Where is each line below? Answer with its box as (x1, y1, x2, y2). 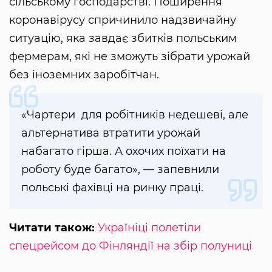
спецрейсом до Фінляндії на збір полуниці (9, 239, 252, 253)
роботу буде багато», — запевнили (21, 162, 219, 176)
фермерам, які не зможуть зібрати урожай (9, 49, 250, 63)
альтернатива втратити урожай (21, 126, 200, 140)
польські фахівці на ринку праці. (21, 180, 203, 194)
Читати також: (9, 220, 98, 234)
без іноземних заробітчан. (9, 67, 159, 81)
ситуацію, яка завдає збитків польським (9, 31, 237, 45)
